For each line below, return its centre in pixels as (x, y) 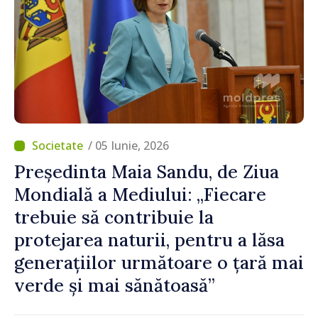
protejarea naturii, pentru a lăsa (149, 240)
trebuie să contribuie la (114, 217)
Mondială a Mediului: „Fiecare (140, 194)
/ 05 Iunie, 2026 (128, 146)
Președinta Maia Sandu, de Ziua (147, 172)
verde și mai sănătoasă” (115, 285)
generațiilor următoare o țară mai (159, 263)
